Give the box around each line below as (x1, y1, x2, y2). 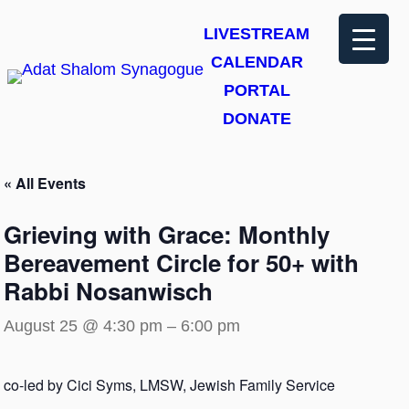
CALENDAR (210, 53, 303, 71)
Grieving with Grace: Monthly (4, 217, 330, 251)
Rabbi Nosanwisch (4, 274, 213, 308)
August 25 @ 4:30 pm (4, 317, 163, 335)
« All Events (4, 173, 86, 194)
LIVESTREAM (204, 25, 309, 43)
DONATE (222, 110, 291, 128)
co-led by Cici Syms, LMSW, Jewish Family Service (4, 374, 335, 395)
